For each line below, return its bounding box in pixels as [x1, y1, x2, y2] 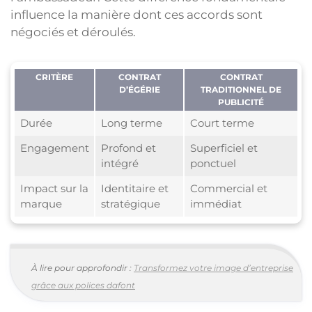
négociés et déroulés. [10, 25, 136, 40]
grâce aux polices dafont [31, 280, 135, 291]
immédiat [189, 197, 242, 211]
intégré [100, 157, 139, 171]
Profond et [100, 141, 156, 155]
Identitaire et [100, 182, 169, 196]
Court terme [189, 116, 254, 130]
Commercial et [189, 182, 267, 196]
